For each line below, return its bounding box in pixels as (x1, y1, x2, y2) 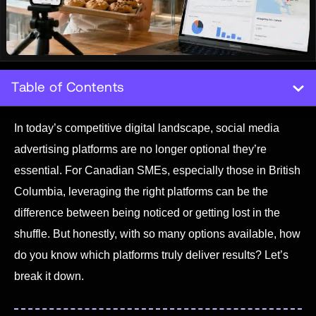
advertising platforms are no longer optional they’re (14, 142, 267, 155)
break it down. (14, 269, 84, 282)
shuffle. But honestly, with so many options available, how (14, 227, 300, 240)
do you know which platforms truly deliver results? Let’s (14, 248, 288, 261)
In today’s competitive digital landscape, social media (14, 121, 279, 134)
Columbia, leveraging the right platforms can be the (14, 185, 268, 197)
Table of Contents (11, 80, 124, 95)
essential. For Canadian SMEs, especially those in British (14, 164, 300, 176)
